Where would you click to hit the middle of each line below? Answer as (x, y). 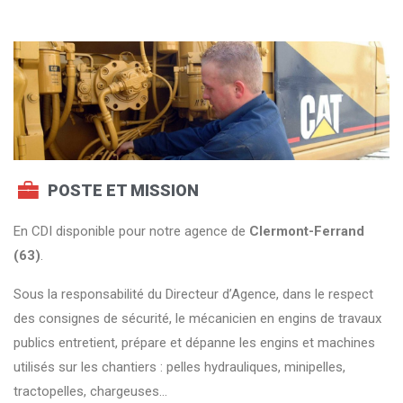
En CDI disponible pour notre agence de (131, 232)
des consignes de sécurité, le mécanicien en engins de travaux (197, 319)
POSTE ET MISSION (123, 190)
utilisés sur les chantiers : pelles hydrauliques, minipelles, (179, 367)
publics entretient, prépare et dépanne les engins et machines (194, 343)
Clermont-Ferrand (307, 232)
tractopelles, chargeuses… (90, 392)
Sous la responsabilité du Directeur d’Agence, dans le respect (193, 295)
